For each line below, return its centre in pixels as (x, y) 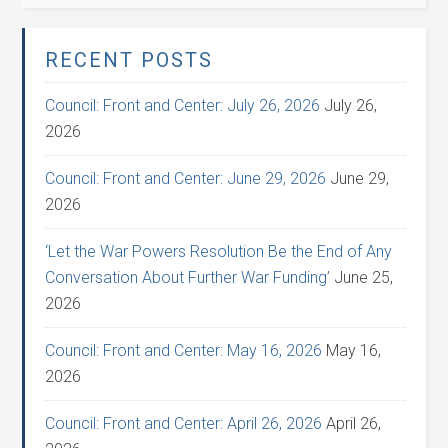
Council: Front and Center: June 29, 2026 (186, 178)
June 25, (364, 277)
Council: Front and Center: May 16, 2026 (184, 350)
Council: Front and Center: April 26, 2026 (184, 423)
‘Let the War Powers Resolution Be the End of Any (219, 251)
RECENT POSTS (129, 60)
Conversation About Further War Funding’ (188, 277)
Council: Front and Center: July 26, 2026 (183, 105)
